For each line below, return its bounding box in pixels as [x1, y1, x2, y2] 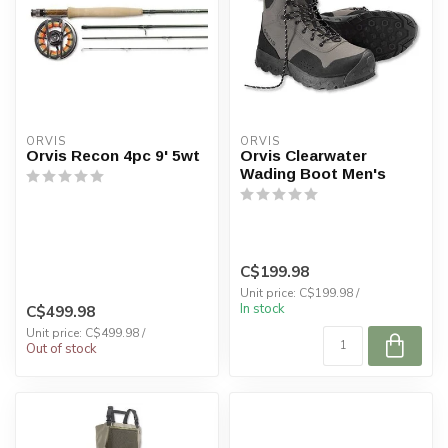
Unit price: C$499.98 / [26, 324, 145, 341]
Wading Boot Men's [240, 165, 386, 183]
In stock [240, 299, 285, 318]
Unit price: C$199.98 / [240, 284, 359, 301]
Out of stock [26, 339, 97, 358]
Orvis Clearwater [240, 147, 367, 165]
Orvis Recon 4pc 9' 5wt [26, 147, 200, 165]
